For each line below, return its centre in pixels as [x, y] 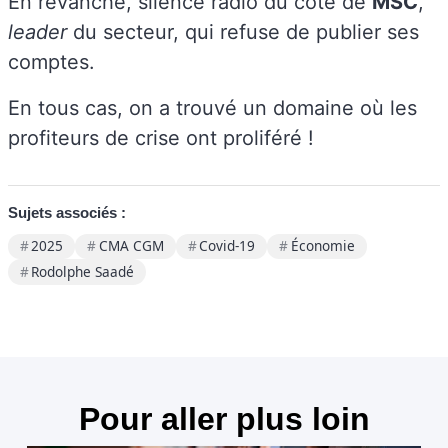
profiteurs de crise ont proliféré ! [161, 137]
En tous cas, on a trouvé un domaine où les [212, 107]
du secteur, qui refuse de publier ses [246, 31]
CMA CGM [131, 246]
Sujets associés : [67, 212]
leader [40, 31]
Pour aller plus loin [224, 418]
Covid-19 [227, 246]
